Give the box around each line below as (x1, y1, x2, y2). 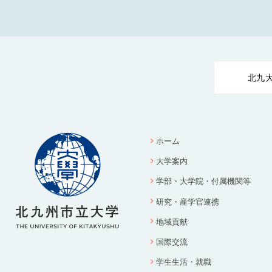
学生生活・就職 (156, 256, 212, 268)
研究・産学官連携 (156, 195, 220, 207)
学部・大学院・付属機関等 (156, 175, 251, 187)
